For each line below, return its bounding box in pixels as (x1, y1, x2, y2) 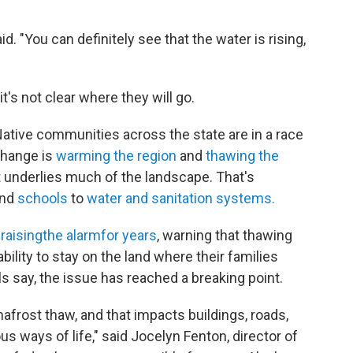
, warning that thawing (157, 226, 292, 243)
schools (17, 189, 68, 206)
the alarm (43, 226, 101, 243)
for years (101, 226, 157, 243)
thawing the (206, 147, 279, 164)
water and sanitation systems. (87, 189, 275, 206)
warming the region (56, 147, 176, 164)
